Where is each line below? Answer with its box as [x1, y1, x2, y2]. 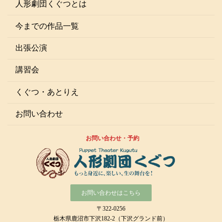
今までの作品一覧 [15, 21, 79, 30]
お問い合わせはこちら [81, 189, 141, 197]
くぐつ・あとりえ [15, 87, 79, 96]
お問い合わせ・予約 [85, 135, 139, 142]
